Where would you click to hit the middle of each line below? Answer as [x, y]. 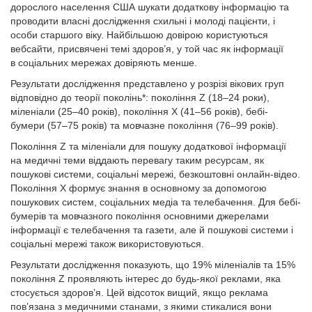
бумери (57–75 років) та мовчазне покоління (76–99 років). [145, 125]
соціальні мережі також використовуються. [107, 244]
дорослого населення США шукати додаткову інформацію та [150, 7]
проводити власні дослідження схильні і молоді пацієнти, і [143, 21]
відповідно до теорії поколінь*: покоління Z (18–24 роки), [140, 97]
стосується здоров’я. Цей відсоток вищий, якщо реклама [139, 292]
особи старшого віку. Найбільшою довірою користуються [139, 35]
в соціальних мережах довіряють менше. [104, 63]
